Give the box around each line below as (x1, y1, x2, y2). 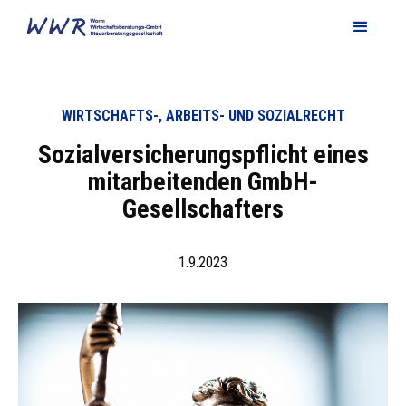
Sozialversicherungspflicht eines (37, 140, 369, 169)
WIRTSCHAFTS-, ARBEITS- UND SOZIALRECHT (61, 107, 345, 124)
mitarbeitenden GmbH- (88, 167, 318, 197)
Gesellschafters (122, 194, 284, 224)
